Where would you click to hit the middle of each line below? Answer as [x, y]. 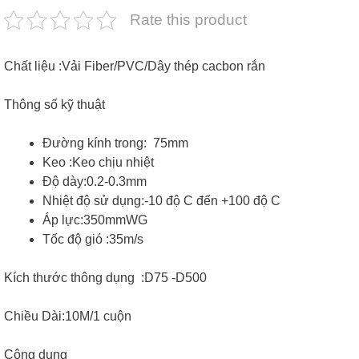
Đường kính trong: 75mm [115, 143]
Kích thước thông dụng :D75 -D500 [105, 278]
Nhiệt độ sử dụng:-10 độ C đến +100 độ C [161, 201]
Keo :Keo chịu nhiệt [98, 163]
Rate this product [188, 20]
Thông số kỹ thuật [54, 105]
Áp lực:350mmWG [95, 220]
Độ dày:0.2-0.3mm [95, 182]
